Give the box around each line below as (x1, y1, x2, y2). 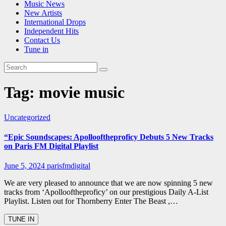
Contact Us (24, 35, 60, 44)
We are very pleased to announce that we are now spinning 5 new (4, 179, 213, 188)
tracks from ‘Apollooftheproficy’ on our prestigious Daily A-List (4, 188, 208, 197)
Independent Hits (24, 26, 79, 35)
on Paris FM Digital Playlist (4, 141, 98, 150)
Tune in (24, 44, 48, 53)
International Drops (24, 17, 86, 26)
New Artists (24, 8, 62, 17)
